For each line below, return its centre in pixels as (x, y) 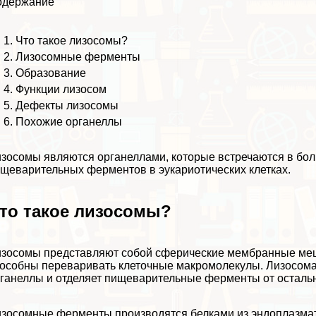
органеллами (132, 157)
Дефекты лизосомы (67, 105)
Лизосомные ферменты (78, 56)
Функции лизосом (61, 89)
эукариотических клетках (224, 169)
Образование (51, 73)
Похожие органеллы (69, 121)
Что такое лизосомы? (72, 40)
